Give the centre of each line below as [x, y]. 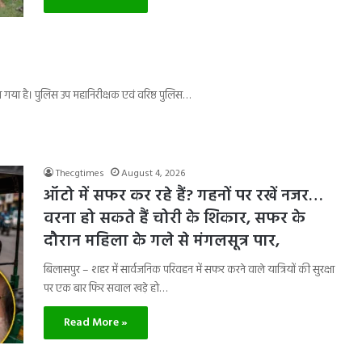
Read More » [96, 323]
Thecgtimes [80, 174]
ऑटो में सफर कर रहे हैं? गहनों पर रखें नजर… [183, 196]
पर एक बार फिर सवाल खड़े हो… [105, 289]
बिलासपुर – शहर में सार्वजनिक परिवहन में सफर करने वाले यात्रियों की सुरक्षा [189, 270]
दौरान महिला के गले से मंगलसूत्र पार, [162, 242]
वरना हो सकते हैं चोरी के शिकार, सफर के [175, 219]
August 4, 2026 [153, 174]
